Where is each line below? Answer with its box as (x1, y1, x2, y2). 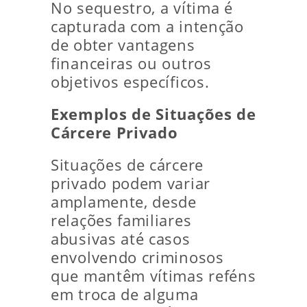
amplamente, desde (51, 192, 197, 212)
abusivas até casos (51, 229, 191, 249)
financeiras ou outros (51, 53, 212, 73)
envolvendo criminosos (51, 247, 224, 267)
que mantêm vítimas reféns (51, 266, 256, 286)
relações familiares (51, 210, 192, 230)
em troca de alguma (51, 284, 199, 304)
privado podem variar (51, 173, 210, 193)
